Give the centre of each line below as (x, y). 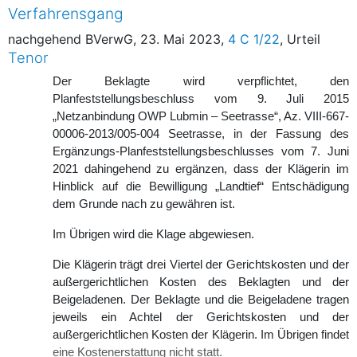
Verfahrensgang (66, 13)
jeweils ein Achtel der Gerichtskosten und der (201, 317)
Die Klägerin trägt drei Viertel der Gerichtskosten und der (201, 264)
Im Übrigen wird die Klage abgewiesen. (153, 234)
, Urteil (300, 39)
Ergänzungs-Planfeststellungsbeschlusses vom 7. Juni (201, 151)
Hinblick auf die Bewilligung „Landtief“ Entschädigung (201, 186)
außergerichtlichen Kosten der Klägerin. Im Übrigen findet (201, 334)
